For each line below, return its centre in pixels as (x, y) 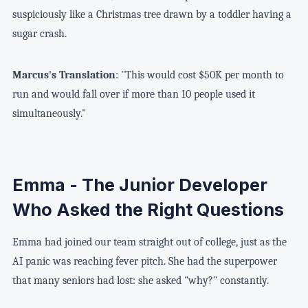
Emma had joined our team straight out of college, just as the (149, 242)
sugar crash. (39, 33)
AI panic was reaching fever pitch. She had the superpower (144, 262)
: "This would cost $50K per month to (199, 75)
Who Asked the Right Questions (148, 210)
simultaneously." (49, 113)
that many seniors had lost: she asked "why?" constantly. (140, 281)
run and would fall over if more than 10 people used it (133, 94)
